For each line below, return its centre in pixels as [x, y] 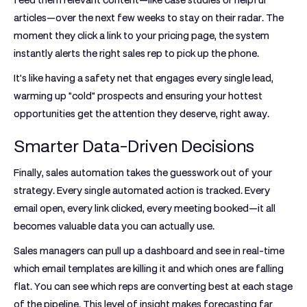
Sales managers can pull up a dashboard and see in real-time [149, 251]
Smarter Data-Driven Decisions [134, 146]
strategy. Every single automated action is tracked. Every [142, 191]
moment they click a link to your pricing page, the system [142, 36]
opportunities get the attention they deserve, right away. [142, 114]
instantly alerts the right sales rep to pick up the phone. [136, 53]
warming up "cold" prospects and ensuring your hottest [138, 96]
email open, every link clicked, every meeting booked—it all [145, 208]
